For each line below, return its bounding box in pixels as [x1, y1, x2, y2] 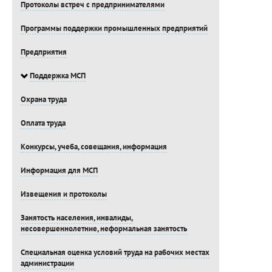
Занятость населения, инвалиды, [20, 212, 132, 223]
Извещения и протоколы [20, 189, 107, 200]
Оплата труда [20, 118, 66, 129]
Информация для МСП [20, 165, 98, 176]
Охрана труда [20, 94, 67, 105]
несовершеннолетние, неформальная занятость [20, 223, 187, 234]
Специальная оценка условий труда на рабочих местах [20, 247, 209, 258]
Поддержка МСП [29, 70, 86, 81]
